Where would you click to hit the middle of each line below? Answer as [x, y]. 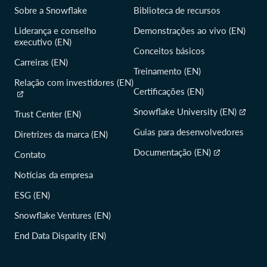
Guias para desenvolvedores [189, 131]
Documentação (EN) [172, 152]
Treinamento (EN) [167, 71]
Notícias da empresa [54, 174]
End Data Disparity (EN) [60, 235]
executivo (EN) [43, 41]
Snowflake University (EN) [185, 111]
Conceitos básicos [169, 50]
